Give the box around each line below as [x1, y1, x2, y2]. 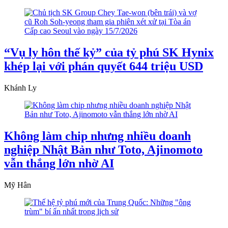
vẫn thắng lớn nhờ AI [4, 157, 114, 170]
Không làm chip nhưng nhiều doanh [4, 129, 191, 143]
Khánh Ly [4, 83, 37, 93]
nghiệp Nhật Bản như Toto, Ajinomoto [4, 143, 203, 157]
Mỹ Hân [4, 181, 31, 190]
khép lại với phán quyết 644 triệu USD [4, 60, 203, 73]
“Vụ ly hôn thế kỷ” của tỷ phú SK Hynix [4, 46, 214, 60]
